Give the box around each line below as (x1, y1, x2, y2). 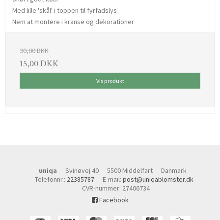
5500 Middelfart (107, 165, 153, 175)
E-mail (103, 174, 120, 184)
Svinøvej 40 (65, 165, 99, 175)
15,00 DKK (20, 58, 58, 70)
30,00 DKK (20, 46, 49, 55)
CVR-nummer (82, 183, 120, 192)
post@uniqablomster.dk (123, 174, 194, 184)
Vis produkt (96, 77, 124, 84)
